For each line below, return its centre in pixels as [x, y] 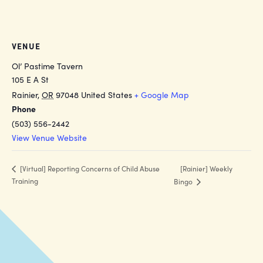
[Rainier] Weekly [206, 168]
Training [25, 181]
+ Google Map [162, 95]
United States [107, 95]
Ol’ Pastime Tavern [47, 66]
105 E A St [30, 79]
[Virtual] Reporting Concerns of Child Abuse [89, 169]
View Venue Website [49, 137]
